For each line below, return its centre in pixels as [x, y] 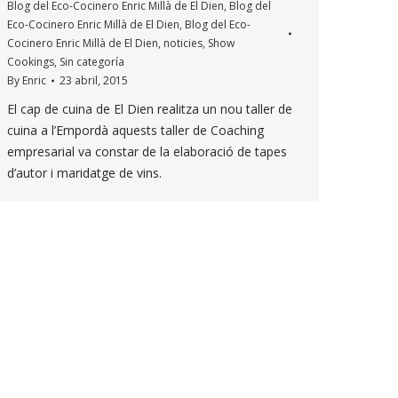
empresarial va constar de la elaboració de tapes [147, 151]
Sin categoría [92, 62]
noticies [183, 43]
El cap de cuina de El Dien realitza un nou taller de [150, 109]
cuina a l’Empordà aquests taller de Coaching [135, 130]
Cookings [31, 62]
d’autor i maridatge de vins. [88, 173]
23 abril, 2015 [94, 80]
